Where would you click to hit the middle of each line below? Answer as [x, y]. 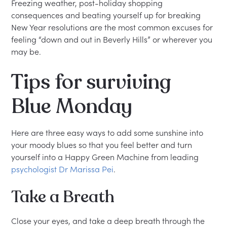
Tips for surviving [91, 82]
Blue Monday [72, 106]
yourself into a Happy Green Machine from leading [105, 157]
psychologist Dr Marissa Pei [63, 169]
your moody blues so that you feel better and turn [102, 145]
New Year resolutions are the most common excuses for [112, 27]
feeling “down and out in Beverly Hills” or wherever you [112, 40]
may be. [26, 52]
